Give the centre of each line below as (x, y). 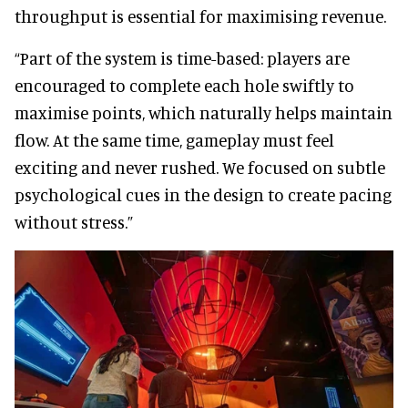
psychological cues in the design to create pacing (203, 194)
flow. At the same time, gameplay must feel (174, 139)
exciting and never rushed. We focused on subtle (200, 167)
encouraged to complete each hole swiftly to (184, 85)
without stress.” (74, 221)
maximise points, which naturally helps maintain (204, 112)
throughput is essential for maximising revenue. (200, 15)
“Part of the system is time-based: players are (182, 57)
